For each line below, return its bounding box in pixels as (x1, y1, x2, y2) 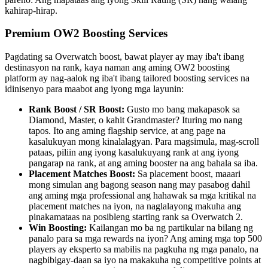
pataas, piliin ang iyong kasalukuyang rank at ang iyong (29, 147, 239, 158)
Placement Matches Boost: (29, 169, 135, 179)
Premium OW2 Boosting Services (5, 27, 167, 40)
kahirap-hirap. (5, 5, 57, 16)
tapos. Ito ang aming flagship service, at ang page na (29, 126, 226, 136)
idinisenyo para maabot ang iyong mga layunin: (5, 84, 184, 95)
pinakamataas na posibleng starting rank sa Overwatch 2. (29, 212, 243, 223)
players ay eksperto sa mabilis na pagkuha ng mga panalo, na (29, 244, 258, 255)
